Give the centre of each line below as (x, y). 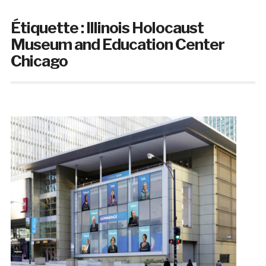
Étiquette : (48, 28)
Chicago (39, 61)
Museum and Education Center (117, 45)
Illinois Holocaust (145, 28)
